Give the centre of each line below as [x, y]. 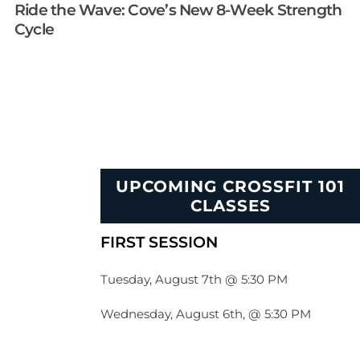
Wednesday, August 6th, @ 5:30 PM [206, 314]
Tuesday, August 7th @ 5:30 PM [194, 279]
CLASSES [230, 206]
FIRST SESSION [160, 242]
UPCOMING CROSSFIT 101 [231, 187]
